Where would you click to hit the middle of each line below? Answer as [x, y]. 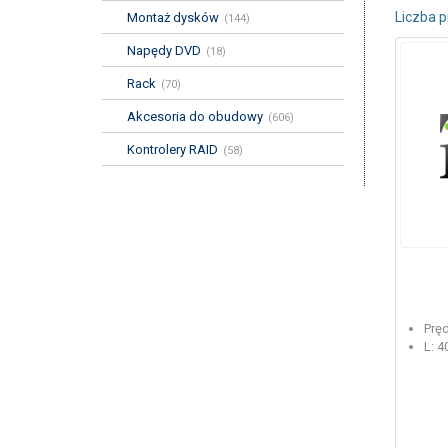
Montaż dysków [173, 17]
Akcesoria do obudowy [195, 116]
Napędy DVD [164, 50]
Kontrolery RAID [172, 149]
